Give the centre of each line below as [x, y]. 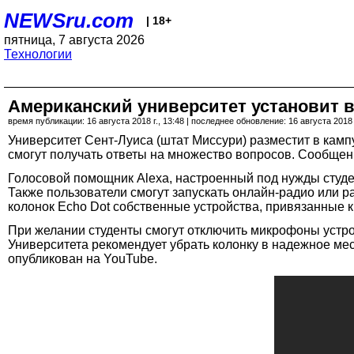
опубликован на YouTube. [83, 259]
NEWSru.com [69, 21]
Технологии [38, 54]
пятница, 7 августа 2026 [74, 40]
